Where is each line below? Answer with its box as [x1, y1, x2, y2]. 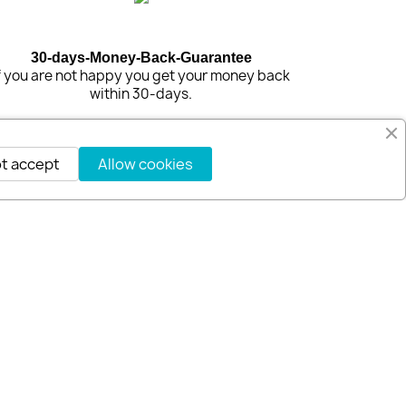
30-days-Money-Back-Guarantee [30, 50, 252, 66]
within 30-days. [90, 84, 193, 104]
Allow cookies [97, 154, 193, 174]
